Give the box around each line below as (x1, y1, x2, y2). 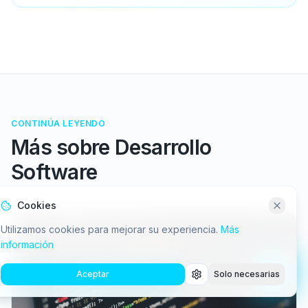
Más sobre (11, 134, 115, 159)
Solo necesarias (214, 269, 280, 279)
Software (11, 159, 97, 184)
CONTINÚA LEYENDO (11, 118, 106, 129)
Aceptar (76, 269, 109, 279)
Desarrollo (114, 134, 211, 159)
